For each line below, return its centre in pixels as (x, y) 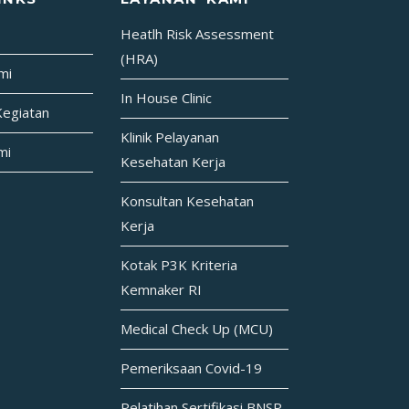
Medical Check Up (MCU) (196, 329)
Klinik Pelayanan (169, 137)
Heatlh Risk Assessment (197, 34)
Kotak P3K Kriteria (178, 265)
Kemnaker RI (161, 290)
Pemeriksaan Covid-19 (191, 368)
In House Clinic (166, 98)
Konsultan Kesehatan (187, 201)
